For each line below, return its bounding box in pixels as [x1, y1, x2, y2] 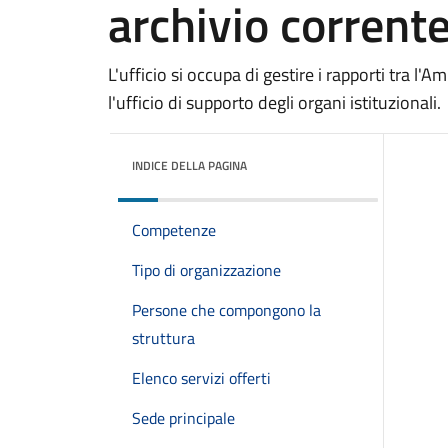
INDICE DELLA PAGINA [132, 156, 247, 175]
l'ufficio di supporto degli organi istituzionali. [108, 89, 441, 116]
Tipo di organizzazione [132, 258, 281, 282]
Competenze [132, 218, 216, 242]
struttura [132, 326, 195, 350]
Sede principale [132, 406, 235, 430]
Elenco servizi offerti [132, 366, 271, 390]
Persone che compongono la [132, 298, 321, 322]
